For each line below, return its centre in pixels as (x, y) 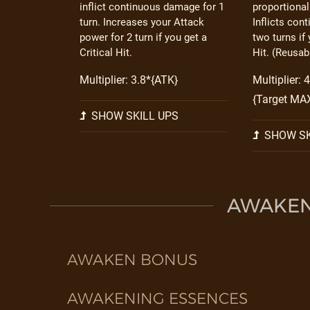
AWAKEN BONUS (132, 260)
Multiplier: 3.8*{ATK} (129, 80)
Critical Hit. (106, 53)
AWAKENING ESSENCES (157, 299)
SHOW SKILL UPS (134, 116)
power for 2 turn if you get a (144, 37)
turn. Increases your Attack (142, 22)
